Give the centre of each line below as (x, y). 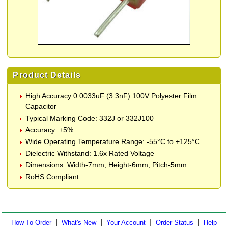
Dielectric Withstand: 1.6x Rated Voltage (90, 153)
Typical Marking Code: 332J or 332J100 (90, 118)
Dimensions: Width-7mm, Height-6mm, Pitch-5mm (106, 165)
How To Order (31, 223)
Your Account (126, 223)
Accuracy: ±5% (50, 130)
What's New (79, 223)
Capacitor (41, 107)
